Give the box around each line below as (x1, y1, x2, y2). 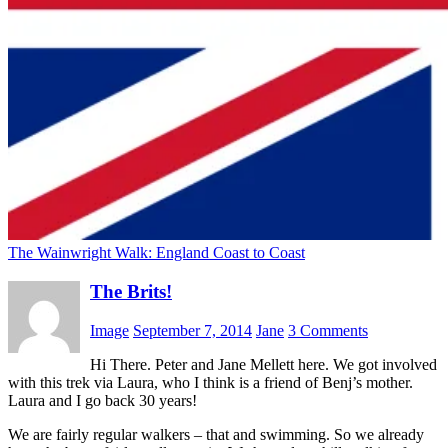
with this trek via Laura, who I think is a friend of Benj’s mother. (8, 373, 413, 391)
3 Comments (288, 321, 368, 339)
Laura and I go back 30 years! (8, 391, 197, 409)
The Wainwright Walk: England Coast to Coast (8, 244, 305, 262)
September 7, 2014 (133, 321, 252, 339)
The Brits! (90, 281, 172, 303)
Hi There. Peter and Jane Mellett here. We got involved (90, 355, 437, 373)
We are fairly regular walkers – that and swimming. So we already (8, 425, 424, 443)
